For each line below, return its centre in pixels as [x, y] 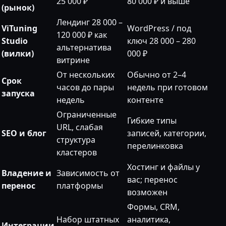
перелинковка [155, 146]
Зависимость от [88, 173]
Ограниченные [87, 115]
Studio [15, 41]
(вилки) [18, 54]
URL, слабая [80, 127]
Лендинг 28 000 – [90, 22]
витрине [73, 60]
